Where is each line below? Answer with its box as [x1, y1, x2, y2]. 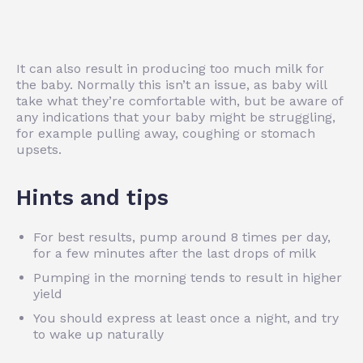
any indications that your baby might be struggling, [16, 109, 335, 125]
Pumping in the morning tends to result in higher [33, 269, 342, 285]
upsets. [16, 141, 62, 157]
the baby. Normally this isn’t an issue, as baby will [16, 76, 327, 92]
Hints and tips [16, 184, 169, 211]
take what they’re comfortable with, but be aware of [16, 92, 343, 109]
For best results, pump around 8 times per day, [33, 228, 331, 245]
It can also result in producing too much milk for [16, 60, 324, 76]
